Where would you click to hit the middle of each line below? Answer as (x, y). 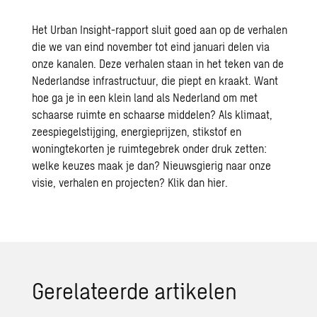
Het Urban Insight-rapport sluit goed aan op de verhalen (160, 29)
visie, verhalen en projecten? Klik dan (120, 182)
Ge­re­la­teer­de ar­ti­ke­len (135, 290)
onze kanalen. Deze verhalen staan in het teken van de (158, 63)
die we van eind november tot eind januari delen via (151, 46)
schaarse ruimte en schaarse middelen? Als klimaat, (152, 114)
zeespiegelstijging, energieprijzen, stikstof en (137, 131)
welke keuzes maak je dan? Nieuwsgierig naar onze (152, 165)
